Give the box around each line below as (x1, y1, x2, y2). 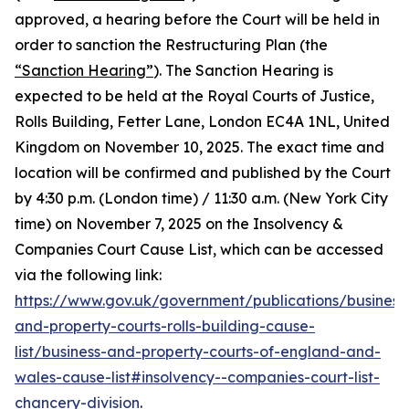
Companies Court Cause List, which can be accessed (15, 240, 383, 258)
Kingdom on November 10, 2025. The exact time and (15, 138, 384, 156)
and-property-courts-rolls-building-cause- (15, 317, 315, 335)
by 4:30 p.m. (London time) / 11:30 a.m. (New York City (15, 189, 388, 207)
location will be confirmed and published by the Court (15, 163, 391, 182)
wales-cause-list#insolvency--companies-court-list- (15, 368, 380, 386)
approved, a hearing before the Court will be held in (15, 10, 380, 28)
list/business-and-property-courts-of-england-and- (15, 342, 381, 361)
